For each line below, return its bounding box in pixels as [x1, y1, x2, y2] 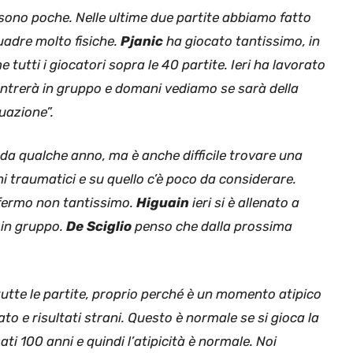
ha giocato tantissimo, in [163, 32, 320, 49]
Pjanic [121, 32, 163, 49]
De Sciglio [66, 218, 132, 235]
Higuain [136, 195, 189, 211]
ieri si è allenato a [189, 195, 299, 211]
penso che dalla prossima [132, 218, 292, 235]
